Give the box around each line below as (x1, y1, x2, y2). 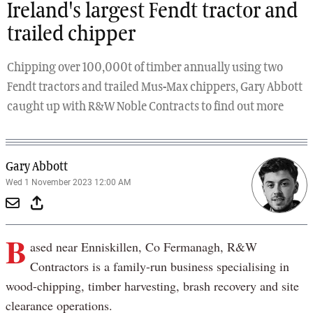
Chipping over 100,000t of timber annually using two (7, 61, 283, 75)
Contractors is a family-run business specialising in (29, 258, 289, 275)
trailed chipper (7, 24, 136, 46)
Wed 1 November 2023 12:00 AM (6, 177, 131, 188)
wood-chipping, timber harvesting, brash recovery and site (6, 277, 299, 295)
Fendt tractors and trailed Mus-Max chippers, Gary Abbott (7, 81, 303, 94)
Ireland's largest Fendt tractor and (7, 1, 298, 23)
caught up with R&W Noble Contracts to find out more (7, 101, 284, 114)
